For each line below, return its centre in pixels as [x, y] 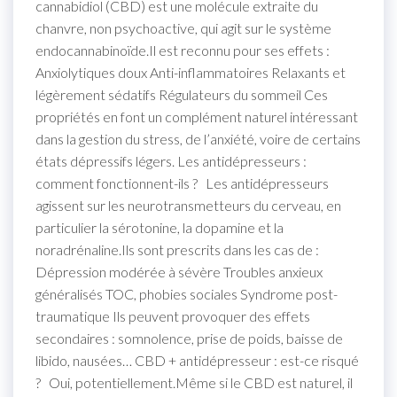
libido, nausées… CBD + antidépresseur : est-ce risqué [197, 360]
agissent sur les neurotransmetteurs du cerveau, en [188, 205]
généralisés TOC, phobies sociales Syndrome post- [187, 293]
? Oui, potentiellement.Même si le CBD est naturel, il [194, 382]
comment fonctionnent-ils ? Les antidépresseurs [182, 183]
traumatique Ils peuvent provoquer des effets [173, 315]
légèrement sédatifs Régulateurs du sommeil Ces [182, 94]
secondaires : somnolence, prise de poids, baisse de [189, 338]
